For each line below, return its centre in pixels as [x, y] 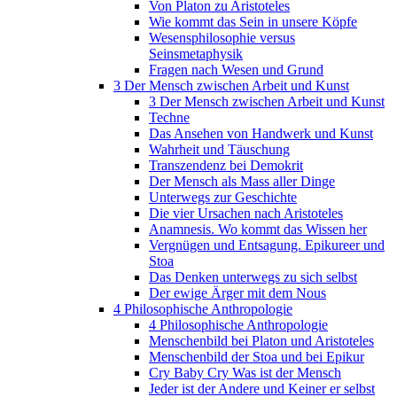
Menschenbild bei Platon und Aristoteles [261, 340]
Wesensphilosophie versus [222, 37]
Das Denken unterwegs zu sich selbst [253, 276]
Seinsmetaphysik [196, 53]
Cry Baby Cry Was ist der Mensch [245, 372]
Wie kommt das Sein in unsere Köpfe [253, 21]
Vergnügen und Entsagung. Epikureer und [267, 245]
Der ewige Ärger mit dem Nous [237, 292]
